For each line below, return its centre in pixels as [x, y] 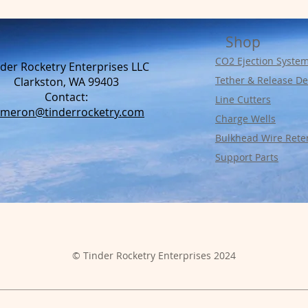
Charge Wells [245, 118]
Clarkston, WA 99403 [66, 81]
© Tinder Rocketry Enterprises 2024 [154, 255]
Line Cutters [243, 99]
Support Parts [247, 157]
